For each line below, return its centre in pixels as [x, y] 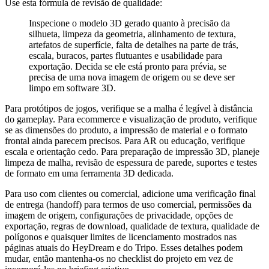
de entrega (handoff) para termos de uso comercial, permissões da [128, 204]
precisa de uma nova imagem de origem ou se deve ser [132, 77]
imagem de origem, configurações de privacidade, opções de [119, 215]
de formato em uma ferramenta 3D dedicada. [89, 173]
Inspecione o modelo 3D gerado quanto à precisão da [129, 23]
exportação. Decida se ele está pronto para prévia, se [128, 66]
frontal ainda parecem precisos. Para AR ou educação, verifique [125, 141]
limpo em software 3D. [72, 88]
